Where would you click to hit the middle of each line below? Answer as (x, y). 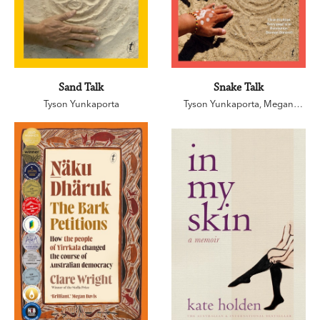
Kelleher (238, 115)
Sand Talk (81, 88)
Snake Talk (238, 88)
